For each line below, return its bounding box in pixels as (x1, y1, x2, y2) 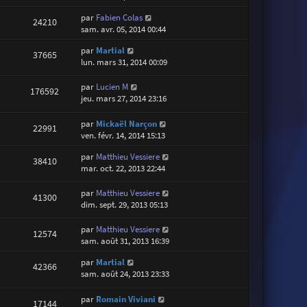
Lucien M (96, 81, 129, 93)
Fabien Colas (96, 12, 143, 24)
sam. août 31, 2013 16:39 (81, 235, 170, 247)
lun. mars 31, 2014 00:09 (81, 56, 168, 69)
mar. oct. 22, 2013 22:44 (81, 162, 166, 174)
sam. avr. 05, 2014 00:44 (81, 23, 167, 36)
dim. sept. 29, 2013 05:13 (81, 199, 169, 211)
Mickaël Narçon (96, 117, 158, 130)
